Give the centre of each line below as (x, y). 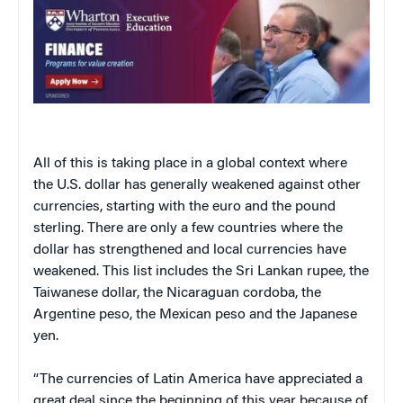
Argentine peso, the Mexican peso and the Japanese (195, 314)
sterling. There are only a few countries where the (188, 228)
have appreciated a (304, 379)
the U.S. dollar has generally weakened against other (197, 185)
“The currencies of (93, 379)
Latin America (197, 379)
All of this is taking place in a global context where (190, 163)
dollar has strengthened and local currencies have (190, 250)
